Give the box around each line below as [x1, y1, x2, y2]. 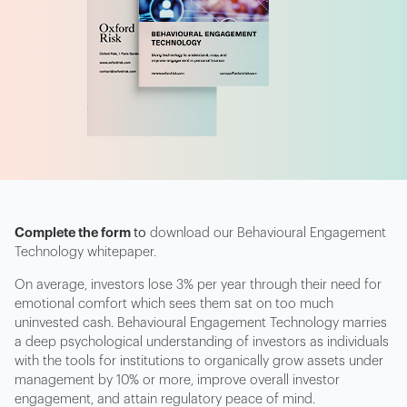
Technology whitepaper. [15, 245, 156, 260]
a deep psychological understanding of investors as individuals [15, 334, 389, 349]
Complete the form [15, 226, 134, 241]
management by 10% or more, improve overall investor [15, 372, 340, 387]
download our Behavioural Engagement [150, 226, 386, 241]
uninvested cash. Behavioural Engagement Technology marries [15, 315, 387, 330]
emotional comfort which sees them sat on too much [15, 296, 333, 311]
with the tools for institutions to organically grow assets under [15, 353, 383, 368]
